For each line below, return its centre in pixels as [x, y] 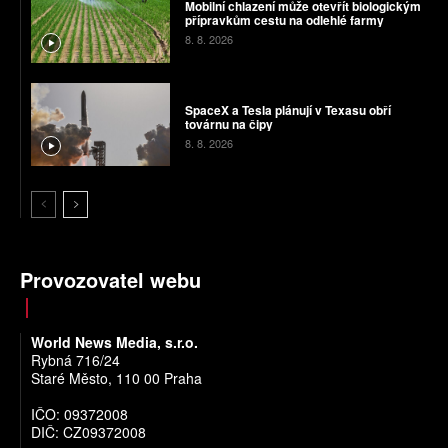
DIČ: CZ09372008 [88, 432]
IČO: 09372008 [79, 414]
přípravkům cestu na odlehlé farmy [284, 20]
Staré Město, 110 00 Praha [116, 378]
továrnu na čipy [228, 123]
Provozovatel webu [110, 280]
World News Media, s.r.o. [114, 342]
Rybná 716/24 [75, 360]
